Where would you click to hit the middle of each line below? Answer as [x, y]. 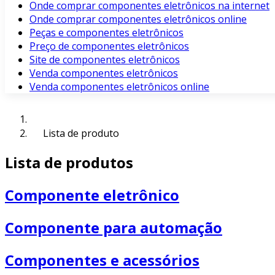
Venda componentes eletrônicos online [119, 87]
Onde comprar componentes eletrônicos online [138, 19]
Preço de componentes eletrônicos [109, 46]
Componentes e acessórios [102, 260]
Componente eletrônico [92, 195]
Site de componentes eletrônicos [105, 60]
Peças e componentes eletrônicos [107, 33]
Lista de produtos [69, 162]
